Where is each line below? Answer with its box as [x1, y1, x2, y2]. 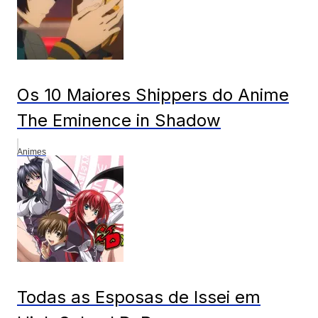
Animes [17, 146, 46, 157]
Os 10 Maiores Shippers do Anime [17, 84, 289, 105]
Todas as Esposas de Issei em [17, 286, 261, 307]
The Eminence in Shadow [17, 109, 221, 131]
